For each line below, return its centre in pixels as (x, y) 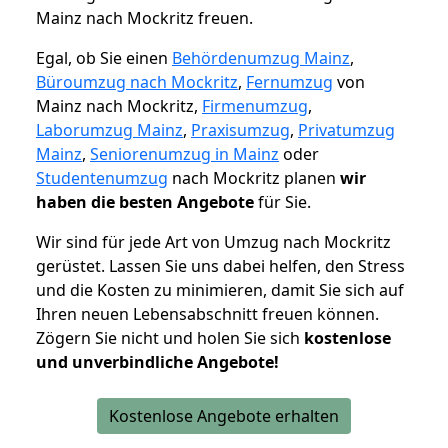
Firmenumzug (255, 106)
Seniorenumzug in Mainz (184, 154)
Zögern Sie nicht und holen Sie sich (170, 338)
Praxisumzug (240, 130)
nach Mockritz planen (254, 178)
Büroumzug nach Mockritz (137, 82)
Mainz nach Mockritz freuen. (144, 18)
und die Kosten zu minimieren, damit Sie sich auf (220, 290)
